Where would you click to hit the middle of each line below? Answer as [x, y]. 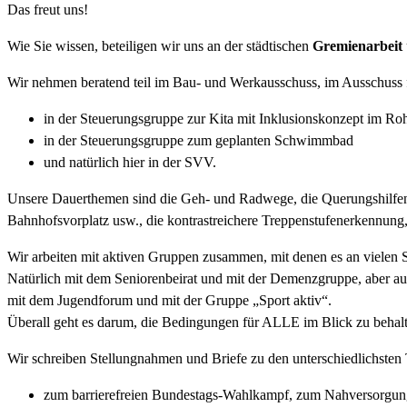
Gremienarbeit [357, 45]
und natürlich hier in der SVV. [130, 162]
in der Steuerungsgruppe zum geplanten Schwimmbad [199, 140]
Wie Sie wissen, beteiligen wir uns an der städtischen [160, 45]
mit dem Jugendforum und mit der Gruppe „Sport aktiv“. [169, 300]
